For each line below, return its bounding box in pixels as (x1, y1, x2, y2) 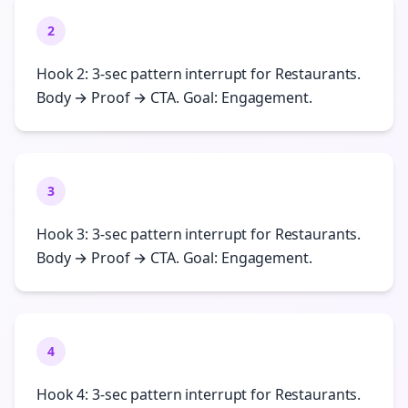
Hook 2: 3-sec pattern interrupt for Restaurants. (36, 64, 362, 84)
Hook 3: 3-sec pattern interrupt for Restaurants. (36, 224, 362, 244)
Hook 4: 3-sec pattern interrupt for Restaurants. (36, 384, 362, 404)
